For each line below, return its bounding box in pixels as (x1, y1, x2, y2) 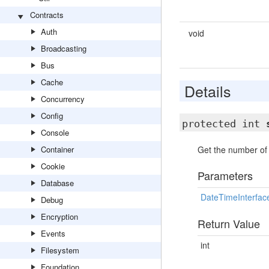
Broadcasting (41, 43, 86, 54)
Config (41, 110, 63, 121)
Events (41, 228, 65, 239)
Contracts (30, 9, 64, 20)
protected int (181, 118, 266, 130)
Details (184, 80, 231, 101)
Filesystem (41, 244, 79, 256)
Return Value (197, 216, 260, 231)
